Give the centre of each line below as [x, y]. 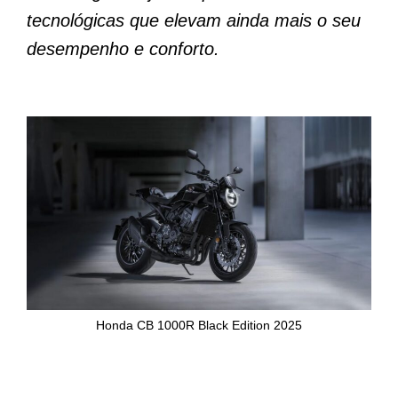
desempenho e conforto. [123, 49]
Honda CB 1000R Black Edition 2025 [199, 325]
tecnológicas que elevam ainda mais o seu [194, 20]
